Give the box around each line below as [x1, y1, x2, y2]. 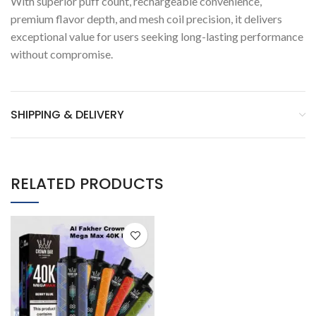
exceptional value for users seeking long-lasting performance [11, 30, 303, 44]
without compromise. [11, 47, 113, 61]
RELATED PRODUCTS [11, 173, 164, 195]
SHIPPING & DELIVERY [11, 107, 124, 123]
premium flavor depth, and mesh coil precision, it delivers [11, 12, 282, 26]
